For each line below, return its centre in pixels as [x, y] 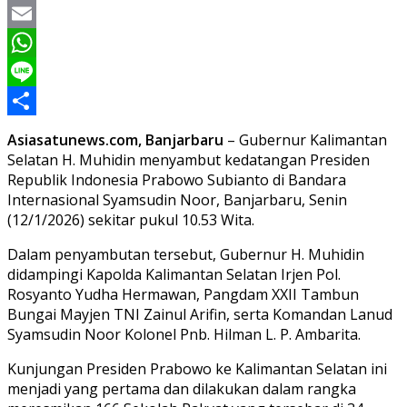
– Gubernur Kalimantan [305, 139]
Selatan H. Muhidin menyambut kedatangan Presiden [189, 159]
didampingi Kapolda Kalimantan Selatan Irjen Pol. [174, 274]
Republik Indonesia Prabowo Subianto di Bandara [177, 179]
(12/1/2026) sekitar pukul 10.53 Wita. [131, 219]
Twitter [32, 13]
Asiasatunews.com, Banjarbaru [115, 139]
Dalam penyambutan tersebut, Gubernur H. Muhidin [186, 254]
